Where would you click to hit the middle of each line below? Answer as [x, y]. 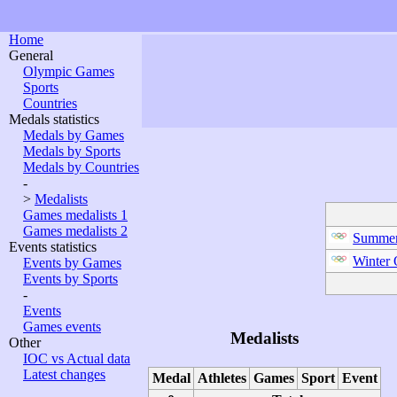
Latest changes [64, 374]
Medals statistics [54, 119]
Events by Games [72, 263]
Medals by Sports [72, 151]
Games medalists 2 [75, 231]
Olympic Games [69, 71]
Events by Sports [70, 279]
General [31, 55]
